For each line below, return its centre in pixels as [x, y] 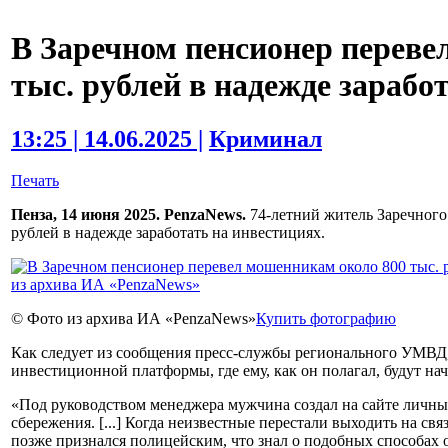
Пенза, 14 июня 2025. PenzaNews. [128, 215]
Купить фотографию [326, 319]
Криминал [265, 138]
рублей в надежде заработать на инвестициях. [168, 233]
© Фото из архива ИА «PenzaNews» [133, 319]
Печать [35, 181]
